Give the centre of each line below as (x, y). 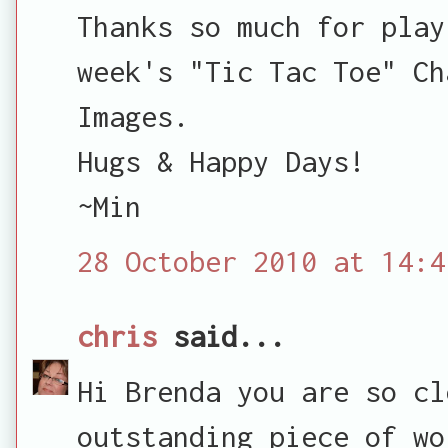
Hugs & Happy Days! (221, 160)
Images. (133, 115)
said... (221, 335)
